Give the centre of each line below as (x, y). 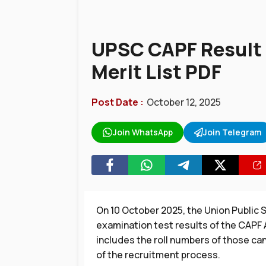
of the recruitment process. (158, 255)
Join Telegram (232, 132)
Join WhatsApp (142, 132)
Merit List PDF (156, 72)
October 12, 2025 (184, 102)
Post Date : (118, 102)
